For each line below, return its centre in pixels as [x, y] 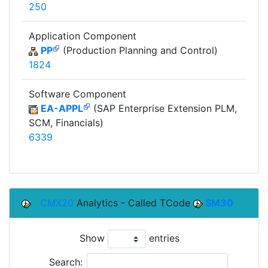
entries [163, 238]
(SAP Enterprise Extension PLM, [164, 109]
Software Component [77, 94]
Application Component [83, 36]
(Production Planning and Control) [139, 51]
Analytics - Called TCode [133, 203]
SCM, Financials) [66, 123]
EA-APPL [62, 109]
